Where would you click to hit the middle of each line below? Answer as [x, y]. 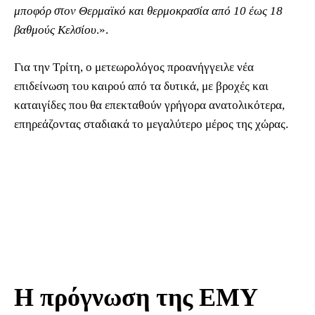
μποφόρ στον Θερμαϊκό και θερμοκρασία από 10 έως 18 [148, 11]
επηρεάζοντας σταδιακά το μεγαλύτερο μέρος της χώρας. [151, 124]
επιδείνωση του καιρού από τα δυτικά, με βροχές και [141, 86]
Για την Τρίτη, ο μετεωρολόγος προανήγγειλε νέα [134, 67]
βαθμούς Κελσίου [55, 30]
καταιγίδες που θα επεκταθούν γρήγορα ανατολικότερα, [149, 105]
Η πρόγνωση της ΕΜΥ [136, 298]
